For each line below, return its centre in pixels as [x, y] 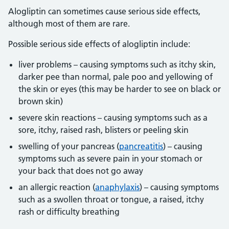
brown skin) [41, 101]
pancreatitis [141, 146]
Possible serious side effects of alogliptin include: [99, 44]
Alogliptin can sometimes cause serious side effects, [104, 11]
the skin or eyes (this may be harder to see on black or [120, 89]
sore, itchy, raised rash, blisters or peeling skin [104, 130]
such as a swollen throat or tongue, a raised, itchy [111, 199]
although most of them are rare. [69, 24]
